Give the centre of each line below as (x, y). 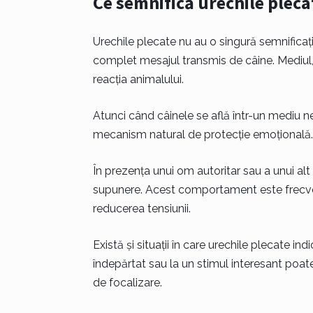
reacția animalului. (138, 79)
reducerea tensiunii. (141, 209)
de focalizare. (127, 283)
